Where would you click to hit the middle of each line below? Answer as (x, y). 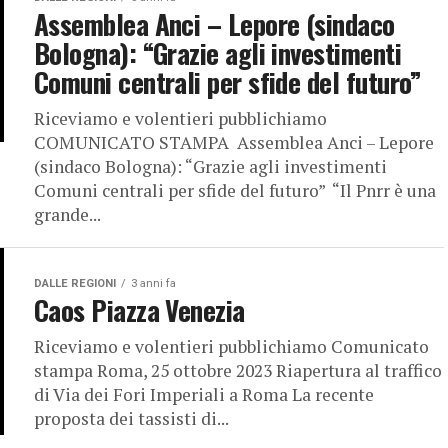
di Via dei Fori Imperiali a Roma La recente (204, 394)
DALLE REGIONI (75, 283)
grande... (67, 214)
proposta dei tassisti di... (131, 418)
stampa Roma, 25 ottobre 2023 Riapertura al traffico (238, 370)
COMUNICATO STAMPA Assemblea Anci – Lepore (234, 142)
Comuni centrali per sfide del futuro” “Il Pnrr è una (235, 190)
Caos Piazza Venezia (139, 310)
